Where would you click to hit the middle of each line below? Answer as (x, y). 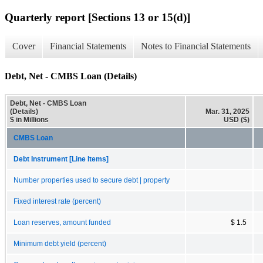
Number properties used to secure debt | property (92, 180)
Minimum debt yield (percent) (60, 243)
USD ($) (237, 119)
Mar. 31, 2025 (227, 111)
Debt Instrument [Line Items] (61, 159)
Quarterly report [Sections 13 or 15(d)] (97, 17)
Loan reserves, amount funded (62, 222)
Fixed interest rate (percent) (57, 201)
